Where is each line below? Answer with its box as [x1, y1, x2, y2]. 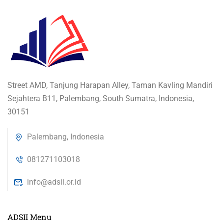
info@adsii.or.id [25, 177, 81, 187]
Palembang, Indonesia [25, 132, 104, 141]
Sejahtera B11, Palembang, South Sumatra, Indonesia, [7, 94, 194, 103]
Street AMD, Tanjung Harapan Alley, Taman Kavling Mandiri [7, 81, 213, 90]
